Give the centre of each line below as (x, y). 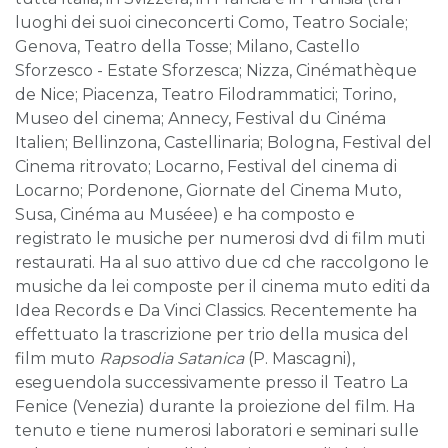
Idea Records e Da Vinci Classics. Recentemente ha (216, 310)
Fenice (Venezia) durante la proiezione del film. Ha (215, 406)
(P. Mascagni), (299, 358)
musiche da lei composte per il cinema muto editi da (222, 286)
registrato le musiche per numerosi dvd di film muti (220, 238)
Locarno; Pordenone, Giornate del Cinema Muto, (208, 190)
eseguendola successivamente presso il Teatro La (211, 382)
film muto (57, 358)
